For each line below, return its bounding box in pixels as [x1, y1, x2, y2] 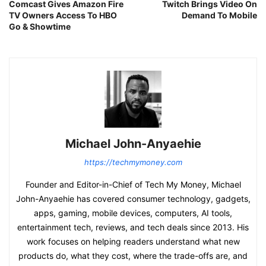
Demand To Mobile [182, 10, 257, 21]
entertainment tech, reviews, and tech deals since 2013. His [17, 222, 249, 233]
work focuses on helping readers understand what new [26, 236, 240, 247]
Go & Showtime [9, 21, 71, 32]
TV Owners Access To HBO [9, 10, 117, 21]
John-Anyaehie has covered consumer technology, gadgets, [15, 194, 251, 204]
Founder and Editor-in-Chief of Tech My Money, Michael [25, 179, 241, 190]
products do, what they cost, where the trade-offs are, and [18, 251, 248, 261]
